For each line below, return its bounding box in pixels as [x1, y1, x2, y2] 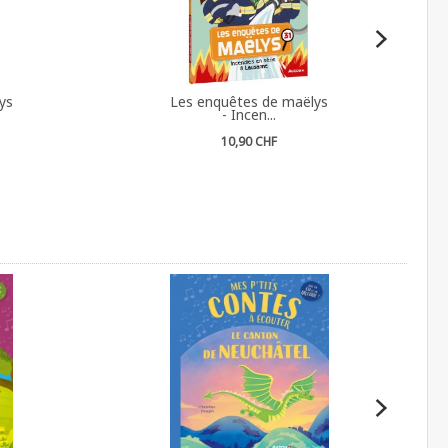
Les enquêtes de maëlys [170, 91, 329, 111]
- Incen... [222, 104, 277, 124]
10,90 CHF [221, 132, 278, 150]
